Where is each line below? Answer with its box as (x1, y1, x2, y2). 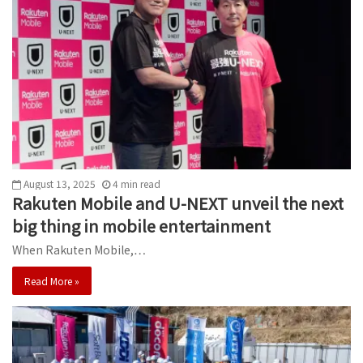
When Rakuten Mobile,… (12, 241, 146, 258)
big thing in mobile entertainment (12, 214, 271, 238)
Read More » (24, 274, 79, 288)
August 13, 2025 (23, 177, 96, 191)
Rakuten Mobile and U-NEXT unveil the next (12, 191, 344, 216)
